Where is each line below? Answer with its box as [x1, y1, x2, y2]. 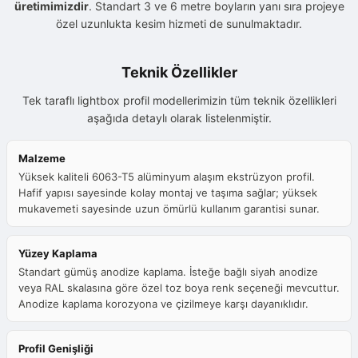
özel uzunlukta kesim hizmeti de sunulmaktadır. [56, 17, 302, 31]
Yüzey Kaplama [18, 247, 97, 261]
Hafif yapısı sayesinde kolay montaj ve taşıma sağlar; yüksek [18, 186, 317, 200]
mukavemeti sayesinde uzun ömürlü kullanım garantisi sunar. [18, 202, 320, 216]
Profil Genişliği [18, 342, 93, 356]
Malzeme [18, 152, 66, 165]
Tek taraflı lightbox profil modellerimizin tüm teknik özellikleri [22, 93, 336, 108]
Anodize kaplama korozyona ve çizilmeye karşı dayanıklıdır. [18, 297, 308, 311]
